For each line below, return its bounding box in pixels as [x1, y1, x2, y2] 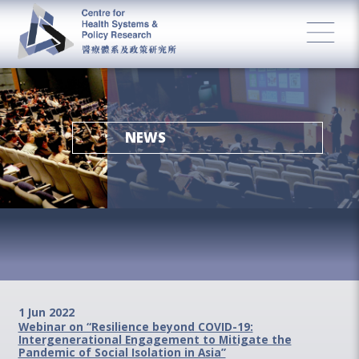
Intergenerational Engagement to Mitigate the [18, 331, 292, 347]
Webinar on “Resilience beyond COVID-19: [18, 318, 253, 334]
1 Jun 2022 [18, 304, 75, 320]
